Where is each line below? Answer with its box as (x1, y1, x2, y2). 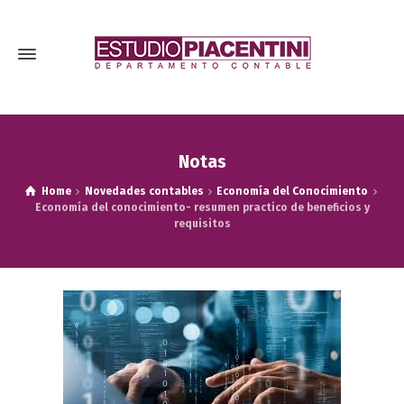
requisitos (173, 217, 231, 230)
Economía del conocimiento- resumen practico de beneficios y (34, 201, 370, 214)
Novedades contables (84, 185, 204, 197)
